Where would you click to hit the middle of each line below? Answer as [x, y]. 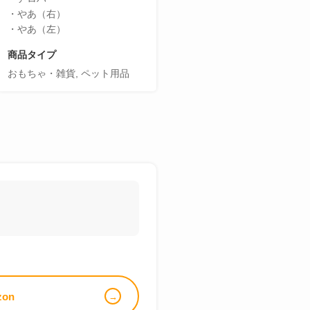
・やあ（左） [37, 29]
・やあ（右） [37, 14]
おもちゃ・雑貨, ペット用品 [69, 73]
